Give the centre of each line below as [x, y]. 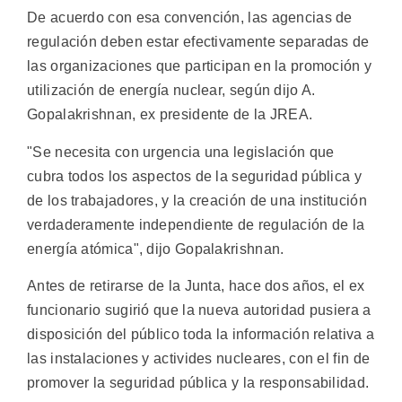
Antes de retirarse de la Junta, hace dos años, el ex [196, 286]
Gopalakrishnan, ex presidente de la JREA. [170, 115]
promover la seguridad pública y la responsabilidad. [198, 383]
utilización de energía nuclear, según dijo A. [171, 91]
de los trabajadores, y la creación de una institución [197, 200]
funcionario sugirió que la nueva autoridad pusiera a [199, 310]
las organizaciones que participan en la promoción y [200, 66]
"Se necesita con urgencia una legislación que [181, 152]
